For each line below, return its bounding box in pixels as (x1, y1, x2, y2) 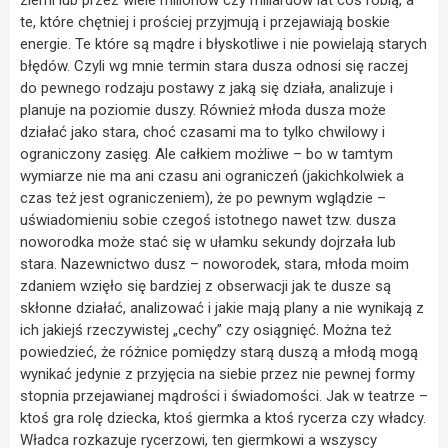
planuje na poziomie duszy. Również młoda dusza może (20, 101, 386, 120)
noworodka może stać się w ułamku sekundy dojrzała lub (20, 233, 396, 252)
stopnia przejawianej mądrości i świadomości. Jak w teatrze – (20, 387, 428, 406)
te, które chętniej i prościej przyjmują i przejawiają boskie (20, 13, 390, 32)
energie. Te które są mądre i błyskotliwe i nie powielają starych (20, 35, 427, 54)
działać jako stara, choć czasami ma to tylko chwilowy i (20, 123, 385, 142)
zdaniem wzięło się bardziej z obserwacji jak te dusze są (20, 277, 391, 296)
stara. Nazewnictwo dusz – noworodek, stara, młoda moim (20, 255, 409, 274)
